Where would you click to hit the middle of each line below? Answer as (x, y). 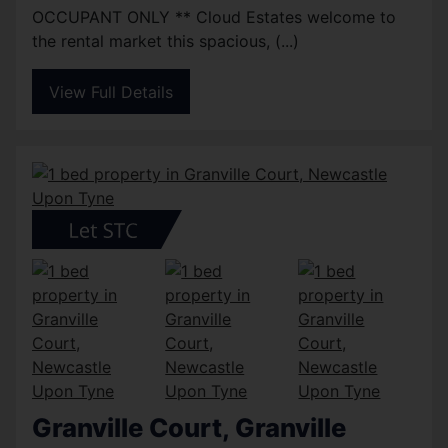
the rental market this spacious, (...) (165, 40)
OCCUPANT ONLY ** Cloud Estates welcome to (214, 16)
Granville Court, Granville (189, 428)
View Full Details (111, 91)
